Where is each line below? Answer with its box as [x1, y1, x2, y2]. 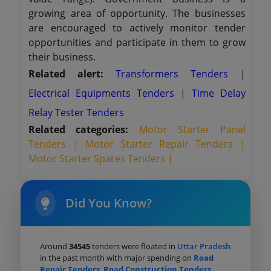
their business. [28, 50, 96, 64]
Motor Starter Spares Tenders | [28, 152, 174, 165]
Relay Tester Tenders [28, 106, 125, 119]
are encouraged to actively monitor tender [28, 21, 246, 34]
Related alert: [28, 67, 116, 80]
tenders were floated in [90, 241, 178, 252]
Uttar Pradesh [177, 241, 231, 252]
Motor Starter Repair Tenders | [85, 137, 246, 151]
